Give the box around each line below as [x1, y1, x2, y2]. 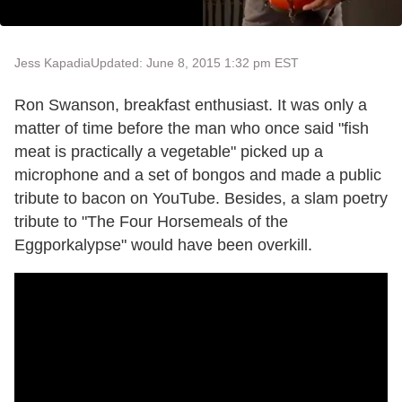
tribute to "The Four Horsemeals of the [14, 212, 288, 231]
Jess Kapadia [14, 55, 91, 70]
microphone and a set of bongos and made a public [14, 165, 381, 184]
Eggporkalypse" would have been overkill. [14, 235, 312, 254]
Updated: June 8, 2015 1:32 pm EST [91, 55, 299, 70]
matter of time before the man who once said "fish [14, 118, 369, 137]
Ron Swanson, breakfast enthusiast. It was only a [14, 95, 367, 114]
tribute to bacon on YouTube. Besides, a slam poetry [14, 188, 388, 207]
